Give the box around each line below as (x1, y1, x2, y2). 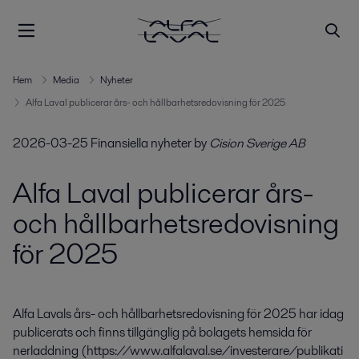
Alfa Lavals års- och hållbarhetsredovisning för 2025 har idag (13, 305, 344, 324)
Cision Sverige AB (209, 134, 305, 152)
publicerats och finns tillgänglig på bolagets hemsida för (13, 323, 312, 342)
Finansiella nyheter (91, 134, 192, 152)
